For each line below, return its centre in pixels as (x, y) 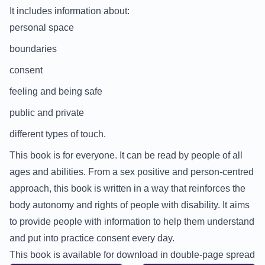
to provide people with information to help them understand (132, 222)
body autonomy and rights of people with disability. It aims (130, 205)
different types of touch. (58, 134)
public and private (47, 113)
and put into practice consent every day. (93, 238)
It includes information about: (70, 11)
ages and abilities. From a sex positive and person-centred (132, 172)
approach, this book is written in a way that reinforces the (127, 188)
